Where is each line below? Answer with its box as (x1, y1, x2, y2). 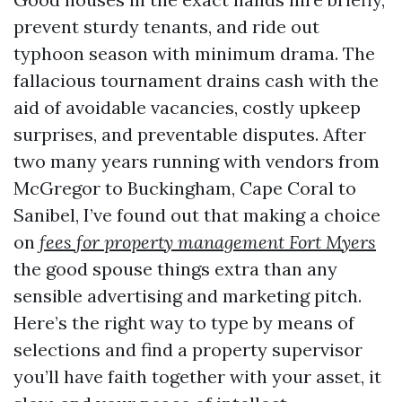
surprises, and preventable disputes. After (13, 123, 366, 145)
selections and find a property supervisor (13, 338, 363, 361)
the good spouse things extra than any (13, 258, 337, 280)
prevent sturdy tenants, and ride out (13, 15, 319, 38)
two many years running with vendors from (13, 150, 380, 172)
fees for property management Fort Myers (39, 231, 376, 253)
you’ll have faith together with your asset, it (13, 365, 381, 388)
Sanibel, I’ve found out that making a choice (13, 204, 380, 226)
